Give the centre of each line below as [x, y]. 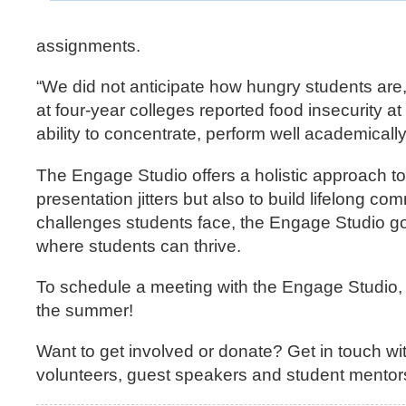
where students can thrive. [141, 246]
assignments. [91, 46]
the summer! [89, 310]
